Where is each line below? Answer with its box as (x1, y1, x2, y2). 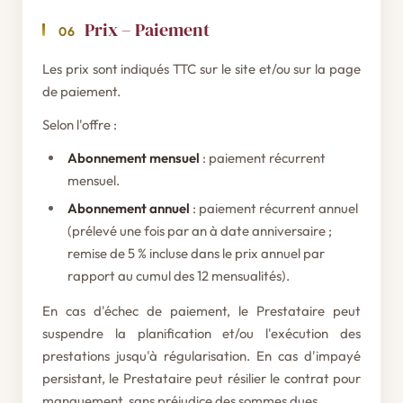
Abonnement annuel (67, 200, 190, 217)
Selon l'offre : (42, 116, 117, 133)
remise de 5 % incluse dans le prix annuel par (67, 245, 325, 262)
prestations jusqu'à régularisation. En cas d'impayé (42, 347, 361, 364)
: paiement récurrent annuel (190, 200, 358, 217)
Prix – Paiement (85, 17, 210, 42)
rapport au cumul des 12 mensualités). (67, 267, 290, 284)
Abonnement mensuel (67, 149, 200, 166)
